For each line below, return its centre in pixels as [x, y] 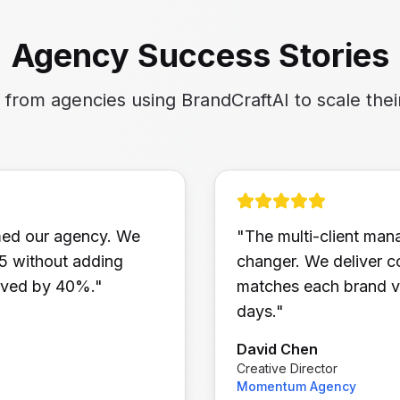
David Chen [277, 349]
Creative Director [287, 368]
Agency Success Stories [200, 55]
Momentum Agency [296, 386]
